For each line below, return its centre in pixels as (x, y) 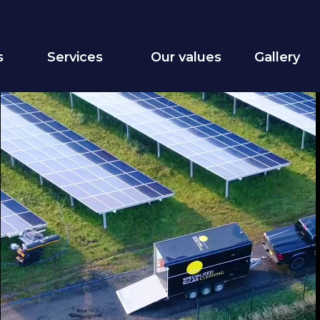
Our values (186, 57)
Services (75, 57)
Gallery (277, 57)
